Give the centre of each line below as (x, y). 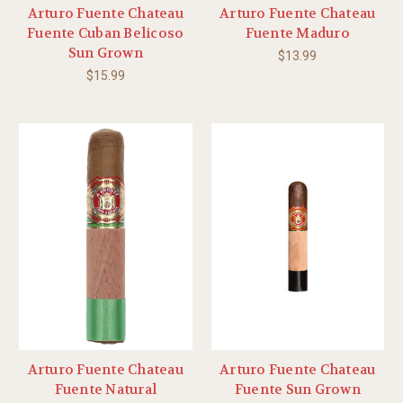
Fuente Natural (105, 390)
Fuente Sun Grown (297, 390)
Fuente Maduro (297, 34)
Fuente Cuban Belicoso (106, 34)
